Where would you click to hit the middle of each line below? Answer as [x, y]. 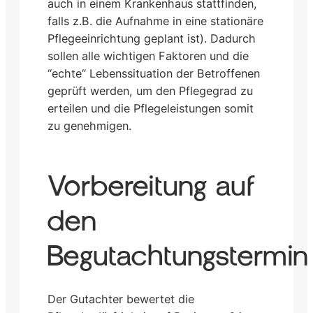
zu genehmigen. [89, 126]
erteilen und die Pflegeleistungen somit [151, 109]
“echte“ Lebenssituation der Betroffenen [154, 74]
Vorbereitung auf [151, 186]
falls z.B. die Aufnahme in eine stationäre [155, 21]
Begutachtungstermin [178, 256]
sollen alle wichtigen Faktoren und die [148, 56]
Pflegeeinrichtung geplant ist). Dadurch [152, 39]
